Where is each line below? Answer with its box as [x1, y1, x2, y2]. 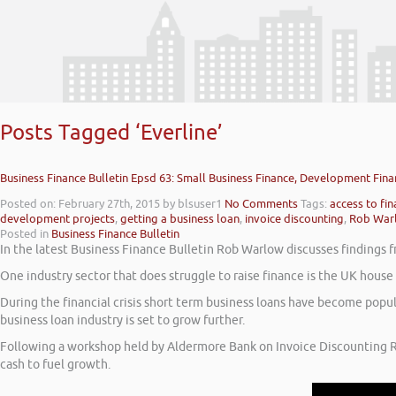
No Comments [225, 196, 298, 212]
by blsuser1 [163, 196, 222, 212]
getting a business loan [120, 211, 240, 227]
